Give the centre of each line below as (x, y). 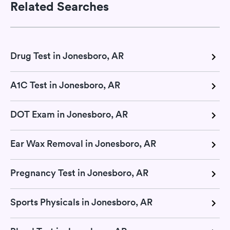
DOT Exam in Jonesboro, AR (69, 114)
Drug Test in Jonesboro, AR (67, 56)
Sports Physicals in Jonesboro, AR (81, 202)
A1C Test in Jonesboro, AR (65, 85)
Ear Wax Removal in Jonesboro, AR (83, 143)
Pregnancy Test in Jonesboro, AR (79, 173)
